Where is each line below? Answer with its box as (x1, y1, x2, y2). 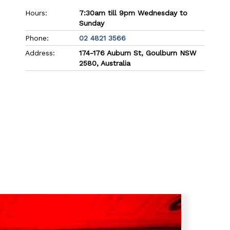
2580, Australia (79, 59, 131, 67)
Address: (25, 49, 58, 57)
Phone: (25, 34, 52, 42)
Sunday (79, 19, 105, 27)
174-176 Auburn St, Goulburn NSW (79, 49, 197, 57)
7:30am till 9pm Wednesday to (79, 9, 188, 17)
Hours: (25, 9, 50, 17)
